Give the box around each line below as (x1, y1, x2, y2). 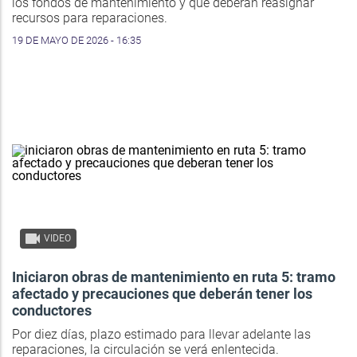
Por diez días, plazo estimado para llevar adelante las (12, 327, 311, 343)
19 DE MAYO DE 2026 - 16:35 (12, 34, 141, 47)
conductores (12, 302, 92, 320)
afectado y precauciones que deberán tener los (12, 285, 312, 303)
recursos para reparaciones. (12, 10, 167, 26)
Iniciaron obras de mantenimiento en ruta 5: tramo (12, 269, 335, 286)
